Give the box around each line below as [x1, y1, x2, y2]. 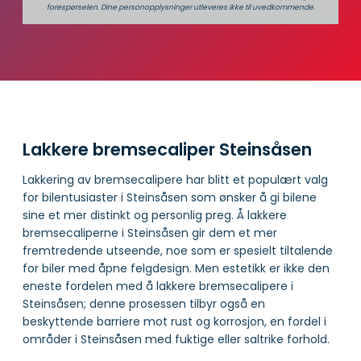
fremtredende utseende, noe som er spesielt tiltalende [23, 242, 333, 259]
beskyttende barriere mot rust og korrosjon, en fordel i [23, 313, 326, 330]
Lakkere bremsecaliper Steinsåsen [23, 138, 312, 162]
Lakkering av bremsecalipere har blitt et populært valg [23, 171, 328, 188]
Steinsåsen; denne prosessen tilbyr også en [23, 295, 265, 312]
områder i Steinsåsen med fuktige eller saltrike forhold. [23, 330, 330, 347]
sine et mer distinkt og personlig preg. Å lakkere [23, 206, 287, 223]
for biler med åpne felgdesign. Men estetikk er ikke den [23, 259, 330, 276]
